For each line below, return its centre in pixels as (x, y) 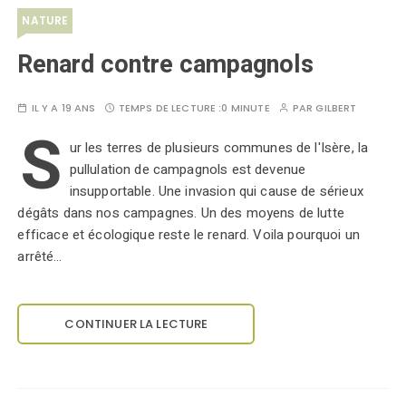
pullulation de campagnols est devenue (188, 169)
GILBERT (336, 108)
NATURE (45, 20)
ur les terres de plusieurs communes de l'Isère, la (219, 148)
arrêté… (40, 256)
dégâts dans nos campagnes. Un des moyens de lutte (181, 213)
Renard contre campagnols (166, 65)
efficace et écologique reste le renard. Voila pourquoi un (189, 235)
